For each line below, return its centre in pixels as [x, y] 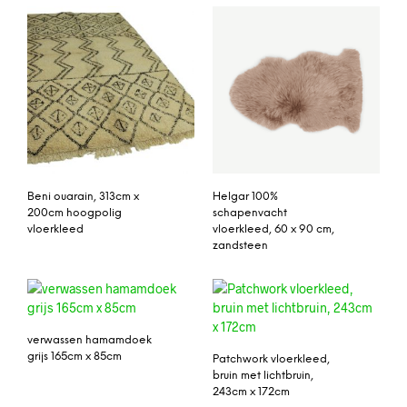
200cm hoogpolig [74, 213]
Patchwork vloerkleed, [271, 359]
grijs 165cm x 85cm [74, 356]
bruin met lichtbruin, [263, 375]
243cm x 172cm [251, 392]
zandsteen [240, 245]
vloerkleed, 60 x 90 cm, [273, 229]
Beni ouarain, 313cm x [83, 196]
